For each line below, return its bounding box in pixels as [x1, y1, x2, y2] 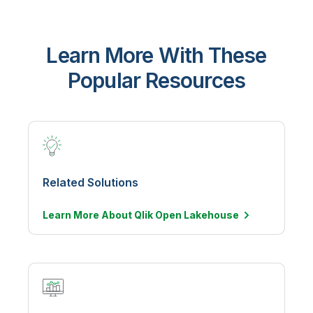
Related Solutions [43, 175, 138, 189]
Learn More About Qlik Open [43, 209, 184, 221]
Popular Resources [68, 68, 245, 93]
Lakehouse [184, 209, 239, 221]
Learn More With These [46, 43, 267, 68]
